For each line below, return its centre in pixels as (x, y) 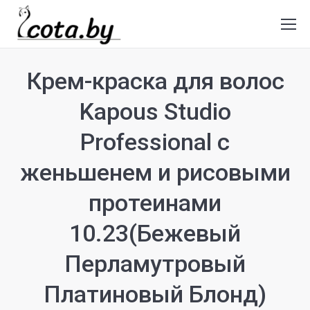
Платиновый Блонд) (155, 294)
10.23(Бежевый (155, 233)
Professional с (155, 142)
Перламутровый (155, 264)
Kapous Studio (155, 111)
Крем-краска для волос (155, 81)
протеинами (155, 203)
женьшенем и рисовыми (155, 172)
